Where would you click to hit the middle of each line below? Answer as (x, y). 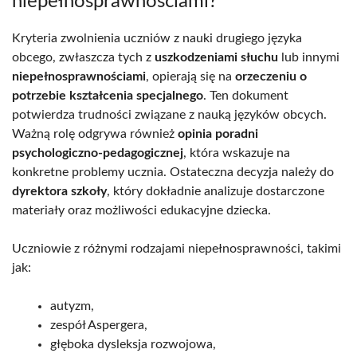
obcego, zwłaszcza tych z (83, 57)
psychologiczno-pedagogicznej (98, 153)
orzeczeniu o (271, 76)
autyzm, (72, 306)
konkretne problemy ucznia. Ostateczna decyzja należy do (173, 172)
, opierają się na (190, 76)
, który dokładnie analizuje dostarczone (216, 191)
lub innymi (309, 57)
